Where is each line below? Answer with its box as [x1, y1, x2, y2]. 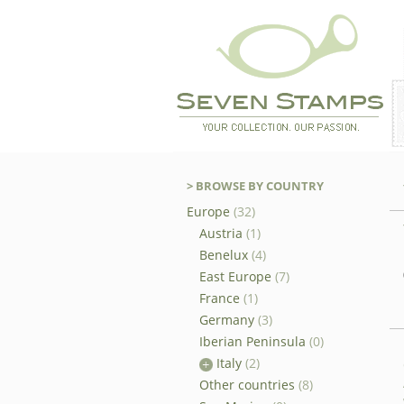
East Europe [199, 268, 271, 285]
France [199, 289, 240, 307]
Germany [199, 311, 254, 328]
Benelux [199, 246, 248, 263]
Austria [199, 225, 243, 242]
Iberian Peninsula [199, 333, 306, 350]
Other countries [199, 376, 295, 393]
